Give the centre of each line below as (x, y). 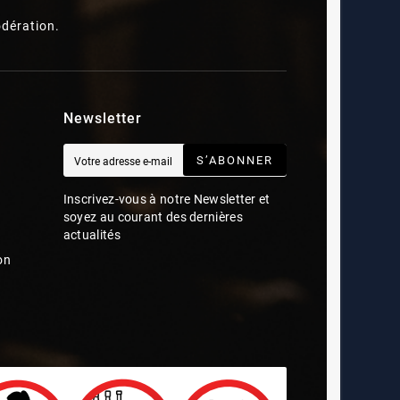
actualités (92, 234)
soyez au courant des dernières (153, 217)
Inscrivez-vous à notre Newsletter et (167, 199)
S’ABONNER (234, 160)
